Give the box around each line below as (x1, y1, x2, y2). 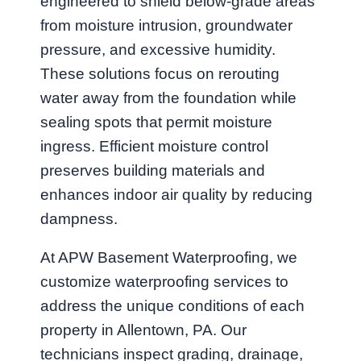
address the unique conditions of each (40, 297, 305, 314)
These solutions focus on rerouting (40, 65, 280, 83)
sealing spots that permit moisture (40, 114, 272, 131)
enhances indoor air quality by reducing (40, 186, 313, 204)
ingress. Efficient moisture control (40, 138, 268, 156)
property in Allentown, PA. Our (40, 321, 247, 338)
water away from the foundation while (40, 89, 297, 107)
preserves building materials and (40, 162, 265, 180)
